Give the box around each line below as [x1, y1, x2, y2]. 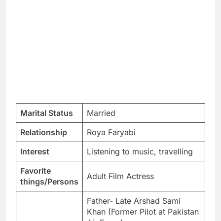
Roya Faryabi [87, 127, 136, 137]
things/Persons [20, 176, 78, 186]
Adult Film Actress [87, 171, 154, 181]
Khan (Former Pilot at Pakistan [87, 206, 199, 217]
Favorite [20, 165, 51, 176]
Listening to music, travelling [87, 146, 193, 156]
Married [87, 108, 115, 118]
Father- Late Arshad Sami [87, 195, 181, 206]
